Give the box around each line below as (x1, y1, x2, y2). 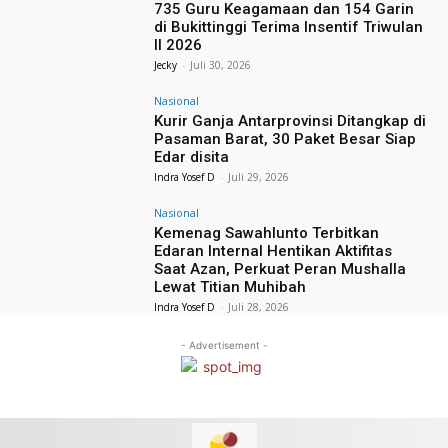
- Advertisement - (180, 339, 268, 352)
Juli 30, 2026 (190, 58, 252, 73)
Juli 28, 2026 (228, 300, 290, 315)
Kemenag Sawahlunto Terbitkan (154, 224, 380, 243)
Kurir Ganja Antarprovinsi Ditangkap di (154, 112, 427, 131)
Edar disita (154, 148, 230, 167)
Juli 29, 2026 (228, 170, 290, 185)
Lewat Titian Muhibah (154, 278, 307, 297)
